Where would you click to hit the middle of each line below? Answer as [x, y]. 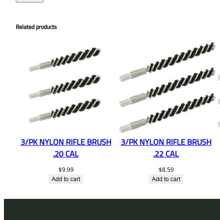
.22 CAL [166, 154]
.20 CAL [66, 154]
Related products [36, 27]
